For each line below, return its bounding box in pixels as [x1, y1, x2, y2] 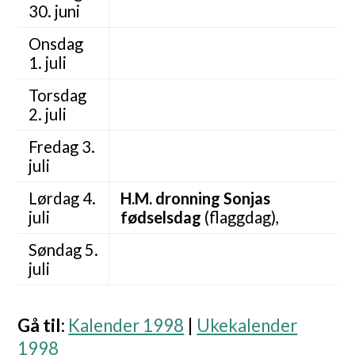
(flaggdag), [200, 208, 279, 227]
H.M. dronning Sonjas [120, 189, 270, 208]
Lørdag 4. [28, 189, 96, 208]
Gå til [17, 315, 62, 337]
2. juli [28, 105, 67, 124]
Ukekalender [197, 315, 298, 337]
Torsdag [28, 86, 86, 105]
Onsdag [28, 34, 83, 54]
